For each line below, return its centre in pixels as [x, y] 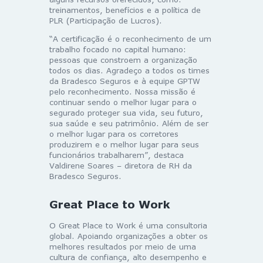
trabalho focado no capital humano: [118, 49]
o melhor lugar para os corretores [114, 134]
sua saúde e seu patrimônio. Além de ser [129, 123]
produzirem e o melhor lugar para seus [124, 144]
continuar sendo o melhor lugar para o [123, 102]
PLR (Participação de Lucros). [106, 20]
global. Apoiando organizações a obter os [129, 236]
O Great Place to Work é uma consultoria [128, 225]
